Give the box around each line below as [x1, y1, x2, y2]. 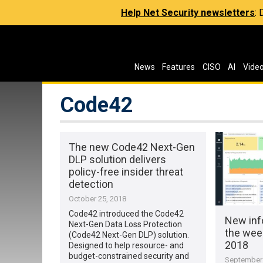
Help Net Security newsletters [121, 7, 255, 18]
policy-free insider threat [69, 166, 184, 178]
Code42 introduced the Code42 [69, 209, 184, 219]
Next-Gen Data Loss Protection [69, 220, 183, 230]
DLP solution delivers [69, 153, 167, 166]
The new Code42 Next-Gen [69, 141, 195, 154]
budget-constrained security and [69, 251, 190, 261]
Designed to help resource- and [69, 241, 184, 251]
